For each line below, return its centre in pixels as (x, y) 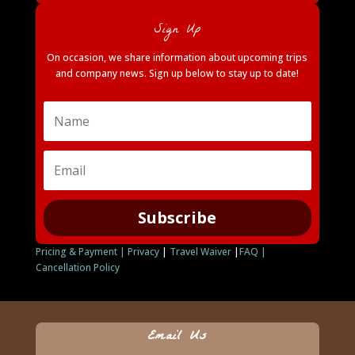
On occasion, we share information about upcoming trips (177, 57)
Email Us (177, 337)
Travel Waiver (200, 252)
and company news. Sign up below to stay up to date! (177, 73)
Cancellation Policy (77, 267)
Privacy (143, 252)
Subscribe (177, 218)
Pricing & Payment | (81, 252)
